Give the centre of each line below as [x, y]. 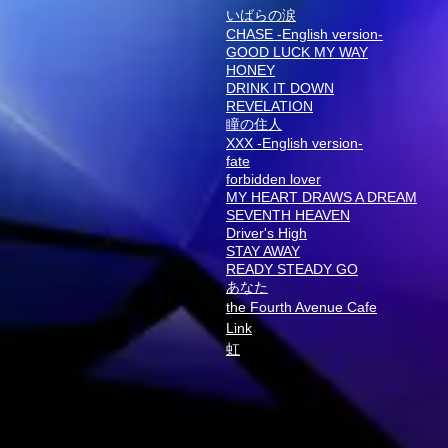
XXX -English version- [294, 143]
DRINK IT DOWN [280, 88]
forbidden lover [273, 179]
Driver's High [266, 233]
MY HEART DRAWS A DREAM [321, 197]
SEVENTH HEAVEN [288, 215]
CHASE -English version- [304, 34]
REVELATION [269, 106]
